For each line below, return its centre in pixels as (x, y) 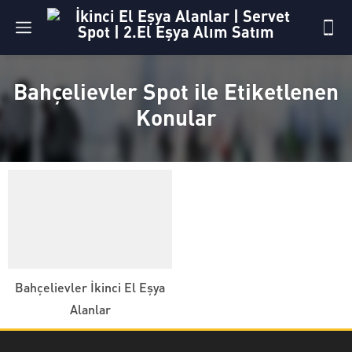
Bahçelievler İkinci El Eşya (90, 287)
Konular (176, 117)
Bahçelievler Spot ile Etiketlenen (176, 91)
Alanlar (90, 309)
